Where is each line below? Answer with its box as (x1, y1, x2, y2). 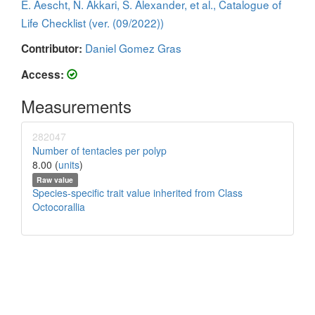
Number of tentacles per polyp (32, 143, 167, 157)
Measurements (21, 94, 131, 118)
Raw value (37, 174, 74, 185)
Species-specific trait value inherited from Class (32, 186, 243, 200)
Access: (21, 67, 64, 82)
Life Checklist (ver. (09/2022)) (21, 15, 164, 30)
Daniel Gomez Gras (85, 40, 181, 56)
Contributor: (21, 41, 82, 56)
